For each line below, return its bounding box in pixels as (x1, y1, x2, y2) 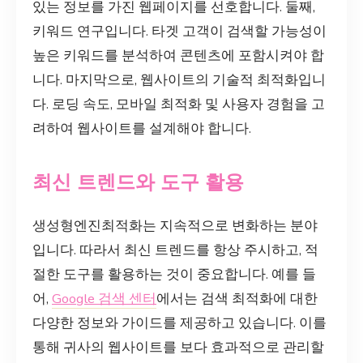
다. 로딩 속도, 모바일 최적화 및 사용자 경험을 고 (32, 95, 325, 114)
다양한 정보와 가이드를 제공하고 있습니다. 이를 (32, 313, 327, 332)
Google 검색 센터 (52, 288, 156, 308)
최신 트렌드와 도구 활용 (32, 169, 244, 196)
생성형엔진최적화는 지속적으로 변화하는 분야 (32, 216, 318, 235)
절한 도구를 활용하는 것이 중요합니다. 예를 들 (32, 264, 316, 284)
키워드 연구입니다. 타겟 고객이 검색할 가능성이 (32, 22, 327, 41)
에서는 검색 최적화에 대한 (156, 288, 318, 308)
